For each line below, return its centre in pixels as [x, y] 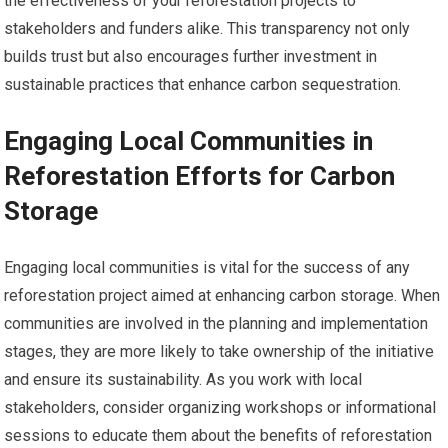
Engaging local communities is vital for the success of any [207, 267]
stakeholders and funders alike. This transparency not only [207, 28]
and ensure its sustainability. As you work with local [183, 379]
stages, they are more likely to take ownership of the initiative [219, 351]
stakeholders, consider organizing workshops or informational [220, 407]
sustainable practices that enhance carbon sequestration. [203, 84]
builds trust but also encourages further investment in [191, 56]
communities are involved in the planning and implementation [216, 323]
